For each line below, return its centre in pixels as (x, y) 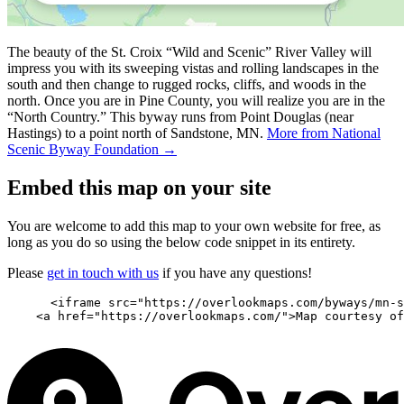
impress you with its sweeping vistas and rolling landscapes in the (193, 68)
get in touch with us (103, 272)
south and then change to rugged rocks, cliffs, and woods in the (187, 84)
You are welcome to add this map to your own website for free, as (194, 225)
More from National (324, 133)
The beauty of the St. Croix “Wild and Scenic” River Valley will (189, 51)
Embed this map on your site (139, 187)
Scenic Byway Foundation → (92, 149)
